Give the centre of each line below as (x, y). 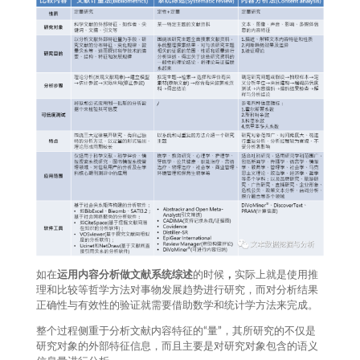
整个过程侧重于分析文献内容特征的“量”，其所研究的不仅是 (176, 331)
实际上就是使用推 (276, 275)
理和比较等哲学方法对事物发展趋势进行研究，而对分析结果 (177, 290)
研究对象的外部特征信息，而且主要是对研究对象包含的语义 (177, 346)
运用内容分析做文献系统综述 (125, 275)
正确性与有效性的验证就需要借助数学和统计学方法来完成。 (177, 305)
